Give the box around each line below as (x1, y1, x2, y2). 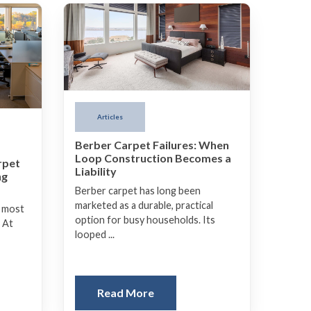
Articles (97, 112, 123, 121)
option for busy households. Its (75, 214, 215, 226)
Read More (97, 286, 154, 300)
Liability (75, 165, 117, 178)
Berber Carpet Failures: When (75, 138, 229, 152)
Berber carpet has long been (75, 185, 201, 197)
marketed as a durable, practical (75, 199, 213, 212)
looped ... (75, 228, 115, 241)
